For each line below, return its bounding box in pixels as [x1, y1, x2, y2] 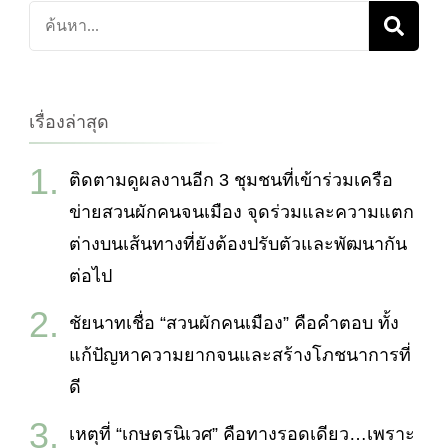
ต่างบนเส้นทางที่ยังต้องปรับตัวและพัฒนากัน [69, 233, 407, 254]
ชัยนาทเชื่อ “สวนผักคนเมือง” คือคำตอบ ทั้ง [69, 312, 399, 333]
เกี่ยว [28, 37, 66, 58]
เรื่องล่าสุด [29, 111, 109, 132]
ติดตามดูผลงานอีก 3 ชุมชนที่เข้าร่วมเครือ [69, 169, 393, 190]
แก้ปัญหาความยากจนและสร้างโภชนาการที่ [69, 344, 411, 365]
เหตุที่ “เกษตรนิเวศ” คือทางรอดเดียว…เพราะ [69, 423, 415, 444]
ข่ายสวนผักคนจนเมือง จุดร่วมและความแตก [69, 201, 414, 222]
